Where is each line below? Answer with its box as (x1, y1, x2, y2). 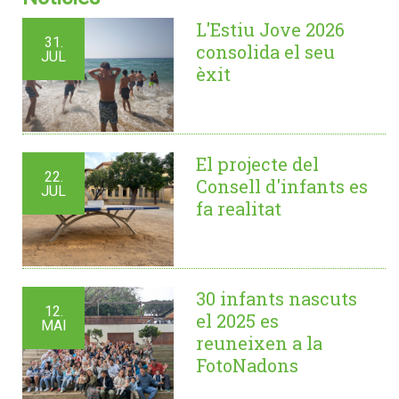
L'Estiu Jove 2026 (196, 18, 345, 41)
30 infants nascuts (196, 287, 357, 310)
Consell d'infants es (196, 175, 368, 198)
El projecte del (196, 152, 319, 175)
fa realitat (196, 197, 281, 220)
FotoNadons (196, 354, 298, 377)
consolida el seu (196, 40, 335, 63)
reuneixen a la (196, 331, 322, 354)
